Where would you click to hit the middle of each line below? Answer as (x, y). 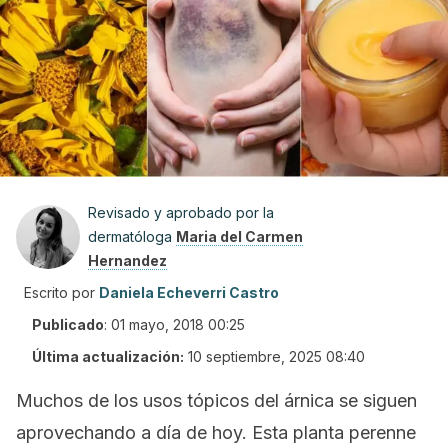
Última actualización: (108, 356)
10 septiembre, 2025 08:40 (276, 356)
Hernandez (127, 260)
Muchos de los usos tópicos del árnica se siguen (216, 400)
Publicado (68, 324)
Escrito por (59, 292)
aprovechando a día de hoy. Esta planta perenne (216, 432)
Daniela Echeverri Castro (189, 292)
